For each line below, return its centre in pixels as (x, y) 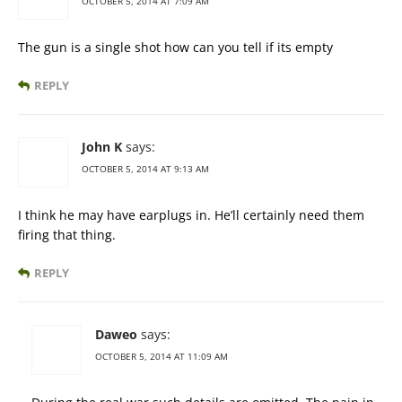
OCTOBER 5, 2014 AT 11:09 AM (162, 356)
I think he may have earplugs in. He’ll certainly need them (191, 214)
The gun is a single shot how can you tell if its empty (175, 47)
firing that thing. (67, 234)
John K (102, 146)
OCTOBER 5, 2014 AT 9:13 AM (145, 168)
